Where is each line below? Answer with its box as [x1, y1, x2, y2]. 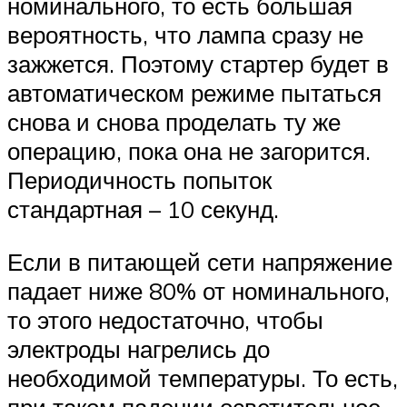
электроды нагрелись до [7, 333, 270, 363]
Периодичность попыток [7, 165, 272, 195]
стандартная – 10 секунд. [7, 194, 279, 224]
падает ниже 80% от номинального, [7, 275, 390, 305]
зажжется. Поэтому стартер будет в [7, 49, 389, 79]
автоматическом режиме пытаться [7, 78, 382, 108]
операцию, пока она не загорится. [7, 136, 371, 166]
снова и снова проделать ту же [7, 107, 341, 137]
